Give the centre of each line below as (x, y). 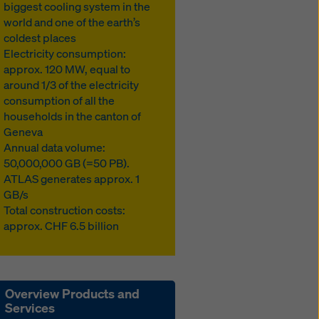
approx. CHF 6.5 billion (62, 226)
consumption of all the (59, 100)
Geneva (23, 132)
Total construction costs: (65, 210)
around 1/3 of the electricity (72, 85)
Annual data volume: (55, 147)
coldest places (40, 38)
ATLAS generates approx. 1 (72, 179)
